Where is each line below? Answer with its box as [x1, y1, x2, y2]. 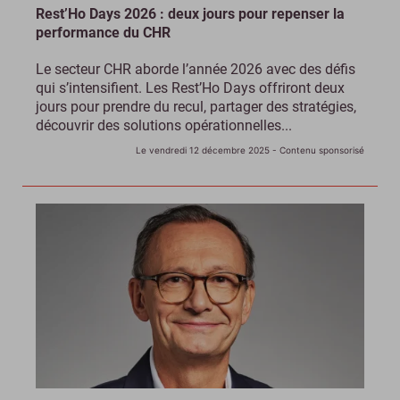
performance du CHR [36, 23, 171, 41]
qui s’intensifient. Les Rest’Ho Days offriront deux [36, 79, 345, 96]
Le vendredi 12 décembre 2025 [136, 144, 270, 155]
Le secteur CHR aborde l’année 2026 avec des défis [36, 60, 355, 78]
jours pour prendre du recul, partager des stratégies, [36, 97, 356, 115]
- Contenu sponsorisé [270, 144, 364, 155]
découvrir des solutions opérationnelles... [36, 116, 292, 134]
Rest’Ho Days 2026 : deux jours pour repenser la [36, 4, 345, 22]
